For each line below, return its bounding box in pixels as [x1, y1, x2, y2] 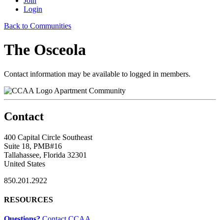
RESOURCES [4, 195, 53, 204]
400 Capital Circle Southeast [4, 133, 92, 141]
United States [4, 159, 45, 168]
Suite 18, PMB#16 [4, 141, 62, 150]
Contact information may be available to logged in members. [4, 69, 191, 78]
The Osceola [4, 41, 86, 59]
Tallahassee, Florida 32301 [4, 150, 87, 159]
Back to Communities [4, 22, 71, 30]
